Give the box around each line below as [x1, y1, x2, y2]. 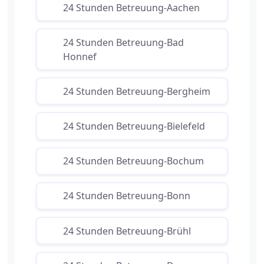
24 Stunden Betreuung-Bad [62, 35, 184, 49]
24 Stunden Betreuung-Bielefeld [62, 120, 205, 133]
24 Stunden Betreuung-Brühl [62, 224, 191, 237]
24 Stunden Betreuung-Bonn [62, 189, 190, 203]
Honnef [62, 49, 97, 63]
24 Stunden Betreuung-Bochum [62, 154, 204, 168]
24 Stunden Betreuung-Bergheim [62, 84, 210, 98]
